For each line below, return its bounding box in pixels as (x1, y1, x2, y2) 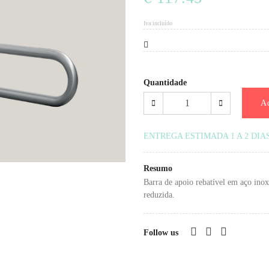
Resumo (144, 164, 172, 173)
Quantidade (144, 78, 187, 87)
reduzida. (144, 190, 175, 199)
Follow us (144, 228, 178, 237)
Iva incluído (144, 20, 172, 26)
